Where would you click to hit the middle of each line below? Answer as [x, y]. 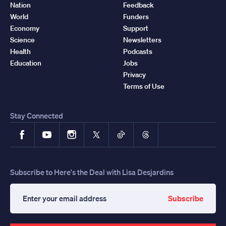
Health [20, 51]
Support [136, 28]
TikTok [130, 129]
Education [26, 63]
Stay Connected [37, 115]
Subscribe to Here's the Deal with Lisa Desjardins [92, 172]
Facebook [37, 129]
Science [22, 40]
